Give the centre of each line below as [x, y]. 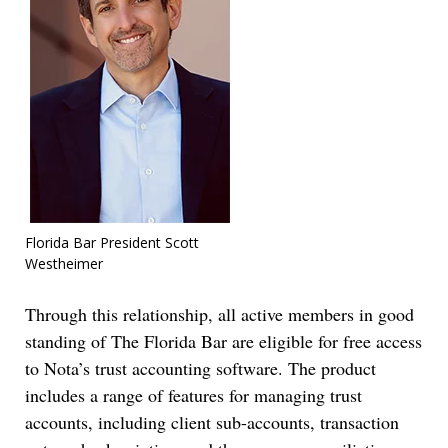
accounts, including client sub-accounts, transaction [212, 422]
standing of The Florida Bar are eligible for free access [223, 341]
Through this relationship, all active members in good [219, 314]
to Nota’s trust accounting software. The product [200, 368]
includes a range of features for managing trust [193, 395]
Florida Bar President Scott [112, 243]
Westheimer [64, 264]
